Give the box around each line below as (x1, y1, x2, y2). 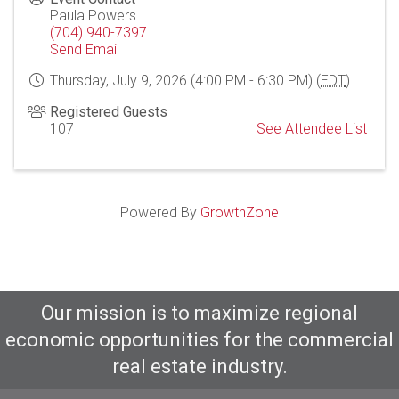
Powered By (120, 204, 200, 222)
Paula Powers (50, 7, 136, 25)
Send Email (50, 41, 119, 59)
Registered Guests (50, 103, 167, 121)
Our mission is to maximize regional (41, 302, 358, 325)
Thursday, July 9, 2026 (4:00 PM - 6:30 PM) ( (50, 72, 321, 90)
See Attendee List (256, 120, 367, 138)
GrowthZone (200, 204, 279, 222)
